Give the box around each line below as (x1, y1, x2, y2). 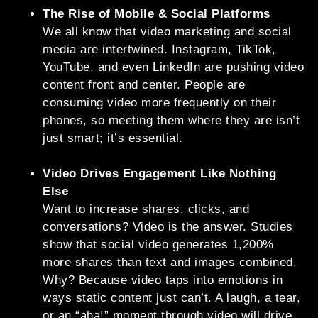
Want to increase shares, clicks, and (43, 202, 249, 216)
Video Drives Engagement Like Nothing (43, 167, 276, 181)
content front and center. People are (43, 78, 245, 92)
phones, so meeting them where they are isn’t (43, 114, 300, 128)
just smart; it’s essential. (43, 131, 183, 146)
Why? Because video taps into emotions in (43, 273, 283, 287)
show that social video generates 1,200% (43, 238, 274, 252)
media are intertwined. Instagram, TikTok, (43, 43, 276, 57)
